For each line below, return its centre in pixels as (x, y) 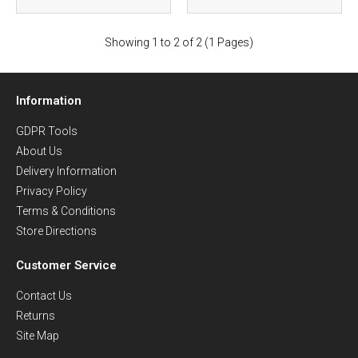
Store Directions (56, 231)
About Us (39, 151)
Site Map (38, 336)
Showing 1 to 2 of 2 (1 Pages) (179, 42)
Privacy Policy (52, 191)
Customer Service (66, 265)
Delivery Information (66, 171)
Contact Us (44, 296)
